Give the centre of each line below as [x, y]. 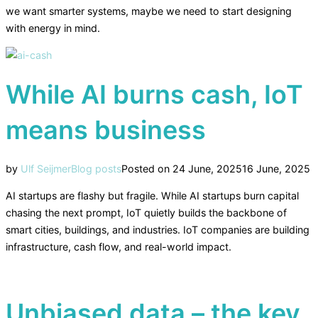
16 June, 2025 [276, 168]
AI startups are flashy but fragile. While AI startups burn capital [152, 195]
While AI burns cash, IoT [154, 94]
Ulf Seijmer [46, 168]
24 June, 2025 [207, 168]
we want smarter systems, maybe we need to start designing [149, 11]
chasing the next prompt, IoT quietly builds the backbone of [146, 212]
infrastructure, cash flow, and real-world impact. [119, 246]
